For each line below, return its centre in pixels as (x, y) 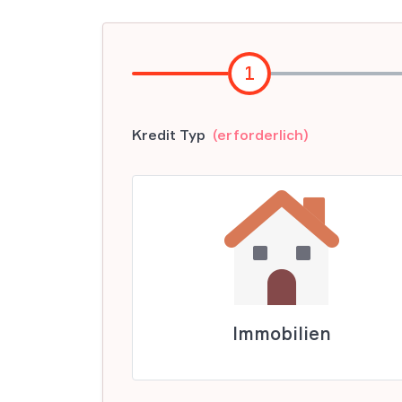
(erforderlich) (261, 135)
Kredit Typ (169, 135)
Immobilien (282, 333)
